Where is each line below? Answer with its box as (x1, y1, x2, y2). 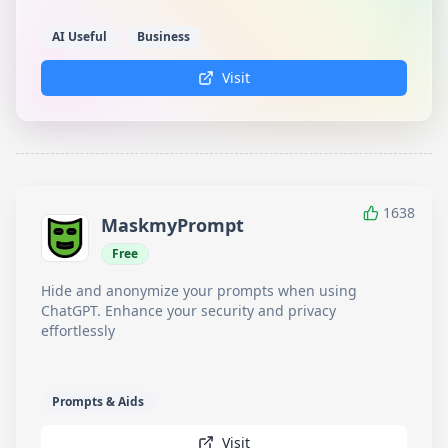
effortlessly (41, 321, 115, 340)
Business (137, 28, 190, 45)
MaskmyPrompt (101, 213, 244, 237)
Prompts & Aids (52, 393, 144, 410)
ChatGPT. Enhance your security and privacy (41, 301, 336, 320)
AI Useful (52, 28, 107, 45)
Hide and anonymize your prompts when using (41, 281, 357, 300)
